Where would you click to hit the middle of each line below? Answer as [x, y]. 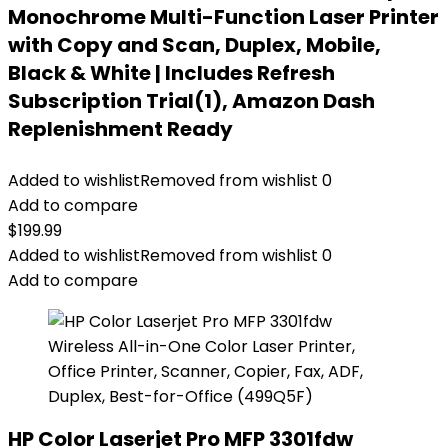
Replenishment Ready [120, 129]
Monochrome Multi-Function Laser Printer [223, 17]
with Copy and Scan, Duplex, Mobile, [194, 45]
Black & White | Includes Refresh [171, 73]
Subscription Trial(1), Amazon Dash [191, 101]
